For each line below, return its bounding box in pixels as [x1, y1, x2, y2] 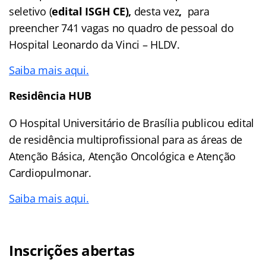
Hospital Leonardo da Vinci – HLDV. [9, 37, 180, 52]
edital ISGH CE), [52, 4, 134, 18]
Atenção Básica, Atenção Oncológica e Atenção [9, 148, 236, 163]
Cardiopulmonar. [9, 165, 91, 180]
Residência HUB [9, 88, 92, 103]
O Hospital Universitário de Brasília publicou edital [9, 115, 254, 130]
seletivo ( [9, 4, 52, 18]
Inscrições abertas [9, 240, 135, 260]
